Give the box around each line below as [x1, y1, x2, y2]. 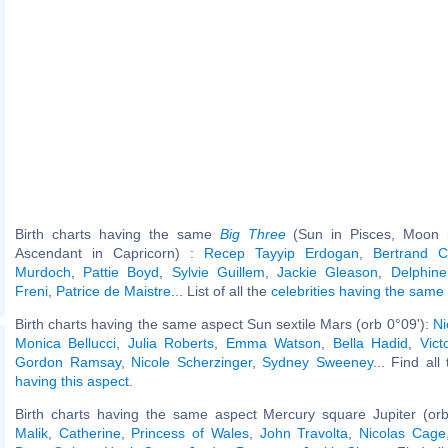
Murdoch [15, 263, 71, 280]
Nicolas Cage [358, 424, 446, 441]
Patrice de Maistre [56, 282, 171, 299]
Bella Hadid [332, 334, 409, 351]
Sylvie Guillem [171, 263, 265, 280]
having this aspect [15, 372, 129, 389]
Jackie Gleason [277, 263, 379, 280]
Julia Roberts [127, 334, 215, 351]
